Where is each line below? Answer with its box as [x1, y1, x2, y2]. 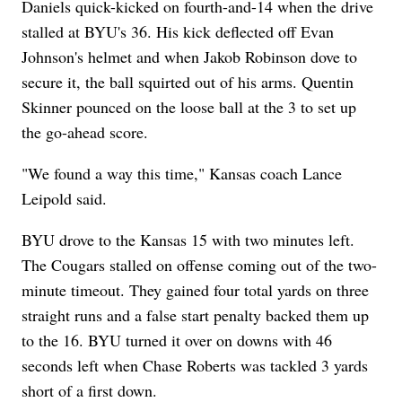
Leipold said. [22, 188, 108, 210]
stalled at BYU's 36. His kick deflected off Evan [22, 21, 335, 43]
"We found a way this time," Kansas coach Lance [22, 162, 343, 185]
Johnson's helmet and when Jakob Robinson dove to [22, 46, 358, 68]
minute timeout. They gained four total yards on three [22, 279, 370, 301]
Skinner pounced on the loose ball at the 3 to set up [22, 96, 357, 118]
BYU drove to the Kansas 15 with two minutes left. [22, 229, 355, 251]
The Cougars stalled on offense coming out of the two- [22, 254, 378, 276]
